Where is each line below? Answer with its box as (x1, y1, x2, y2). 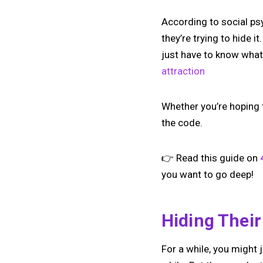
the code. (161, 116, 203, 129)
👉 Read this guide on (161, 151, 260, 164)
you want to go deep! (161, 168, 254, 180)
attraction (161, 65, 205, 77)
